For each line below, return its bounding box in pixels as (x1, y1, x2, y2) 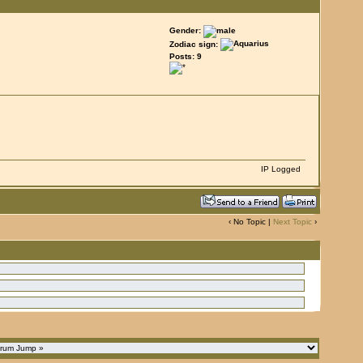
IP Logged (258, 164, 305, 173)
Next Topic (272, 216, 312, 226)
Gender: (169, 25, 203, 35)
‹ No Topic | (228, 216, 273, 226)
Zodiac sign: (169, 40, 218, 49)
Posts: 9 (169, 51, 202, 61)
